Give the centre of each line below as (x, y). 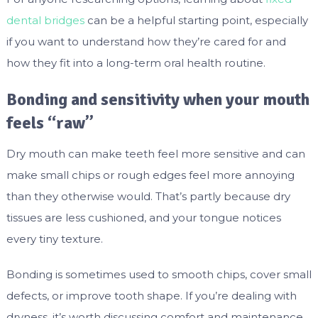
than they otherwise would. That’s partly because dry (148, 197)
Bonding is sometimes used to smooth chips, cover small (159, 275)
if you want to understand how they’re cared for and (146, 42)
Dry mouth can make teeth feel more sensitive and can (155, 154)
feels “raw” (50, 123)
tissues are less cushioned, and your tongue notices (143, 218)
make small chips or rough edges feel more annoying (150, 175)
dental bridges (45, 21)
